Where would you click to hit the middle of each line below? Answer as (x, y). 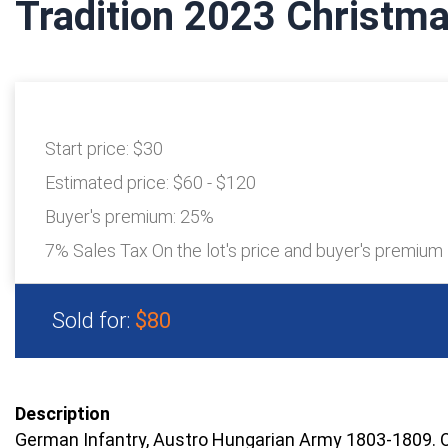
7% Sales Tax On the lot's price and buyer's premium (244, 251)
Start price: (89, 149)
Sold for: (93, 321)
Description (62, 414)
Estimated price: (109, 183)
